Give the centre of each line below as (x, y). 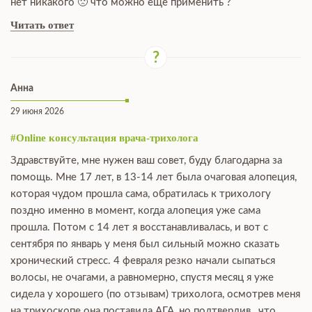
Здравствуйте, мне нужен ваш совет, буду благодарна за (146, 161)
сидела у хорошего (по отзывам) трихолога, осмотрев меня (155, 294)
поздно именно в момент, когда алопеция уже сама (135, 211)
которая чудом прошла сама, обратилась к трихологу (141, 194)
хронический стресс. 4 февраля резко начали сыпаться (143, 261)
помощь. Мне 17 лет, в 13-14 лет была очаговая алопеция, (154, 177)
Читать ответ (42, 25)
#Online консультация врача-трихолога (104, 138)
